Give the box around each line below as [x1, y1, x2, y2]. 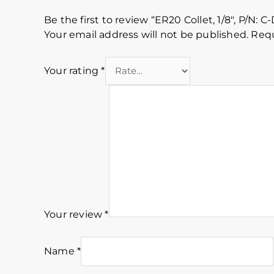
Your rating [44, 65, 102, 77]
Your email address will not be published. [44, 28, 249, 40]
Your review [44, 208, 105, 220]
